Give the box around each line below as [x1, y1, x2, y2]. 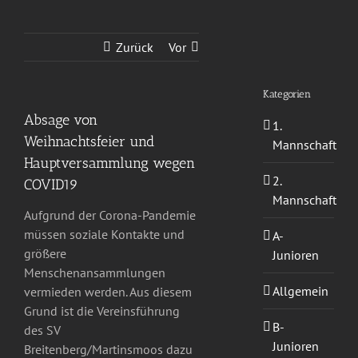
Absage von [24, 111, 97, 129]
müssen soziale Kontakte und [24, 226, 185, 243]
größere [24, 245, 66, 262]
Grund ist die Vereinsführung [24, 303, 180, 320]
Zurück [115, 39, 153, 55]
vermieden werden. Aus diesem [24, 284, 192, 300]
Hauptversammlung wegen [24, 154, 195, 172]
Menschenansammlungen [24, 265, 165, 281]
